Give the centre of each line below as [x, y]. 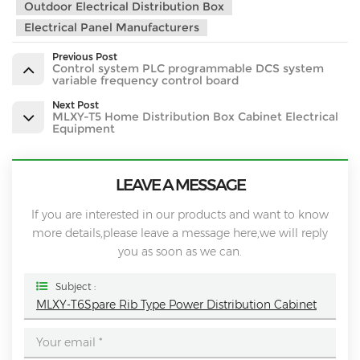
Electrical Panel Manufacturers [112, 27]
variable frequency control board [145, 81]
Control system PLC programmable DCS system [188, 69]
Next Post [76, 105]
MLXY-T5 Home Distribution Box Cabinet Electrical [195, 117]
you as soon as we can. [180, 252]
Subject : [76, 287]
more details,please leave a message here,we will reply [180, 233]
